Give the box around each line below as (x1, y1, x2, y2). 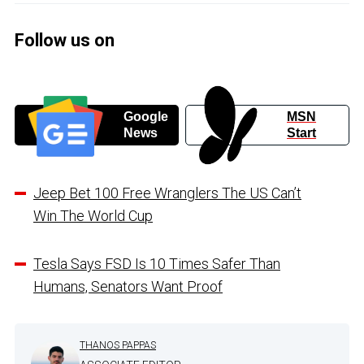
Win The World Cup (33, 206, 153, 224)
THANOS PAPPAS (80, 339, 156, 351)
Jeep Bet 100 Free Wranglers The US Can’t (33, 184, 301, 201)
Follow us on (15, 30, 115, 51)
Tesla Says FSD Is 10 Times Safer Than (33, 254, 280, 272)
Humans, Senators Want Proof (33, 277, 223, 295)
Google (123, 109, 168, 123)
